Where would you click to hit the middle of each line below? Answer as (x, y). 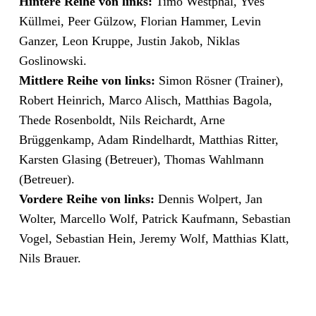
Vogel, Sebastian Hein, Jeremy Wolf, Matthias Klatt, (154, 238)
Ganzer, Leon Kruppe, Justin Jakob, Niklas (129, 41)
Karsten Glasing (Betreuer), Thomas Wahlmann (141, 159)
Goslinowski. (53, 60)
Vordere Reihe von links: (86, 199)
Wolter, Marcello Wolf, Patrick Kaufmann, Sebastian (154, 218)
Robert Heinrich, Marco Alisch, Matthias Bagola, (145, 100)
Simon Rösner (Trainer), (219, 80)
